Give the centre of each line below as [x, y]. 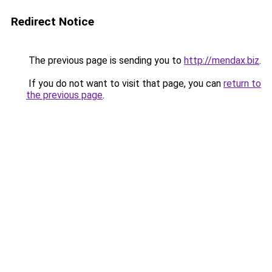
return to [242, 83]
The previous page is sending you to [105, 60]
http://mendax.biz [222, 60]
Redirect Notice [53, 22]
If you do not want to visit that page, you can [125, 83]
